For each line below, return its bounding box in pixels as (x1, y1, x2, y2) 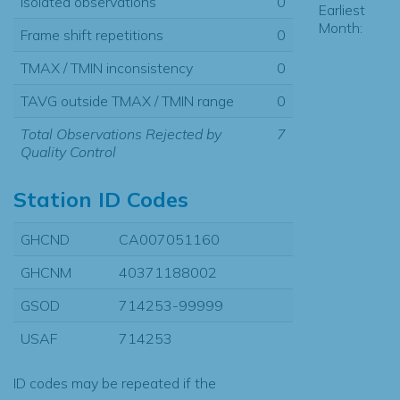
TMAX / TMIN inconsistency (21, 58, 193, 77)
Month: (318, 18, 362, 37)
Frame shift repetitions (21, 25, 163, 44)
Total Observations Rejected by (21, 124, 221, 143)
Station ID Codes (13, 185, 188, 212)
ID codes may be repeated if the (13, 373, 216, 392)
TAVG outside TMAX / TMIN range (21, 91, 234, 110)
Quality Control (21, 142, 116, 161)
